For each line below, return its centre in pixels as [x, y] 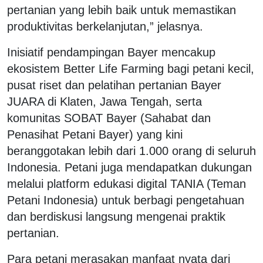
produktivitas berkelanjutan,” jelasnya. [105, 26]
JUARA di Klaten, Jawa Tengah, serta [104, 101]
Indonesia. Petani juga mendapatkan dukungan [129, 167]
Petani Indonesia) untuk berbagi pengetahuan [126, 200]
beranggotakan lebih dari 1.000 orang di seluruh [131, 151]
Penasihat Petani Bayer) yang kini [95, 134]
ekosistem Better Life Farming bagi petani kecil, [131, 68]
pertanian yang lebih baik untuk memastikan [122, 10]
